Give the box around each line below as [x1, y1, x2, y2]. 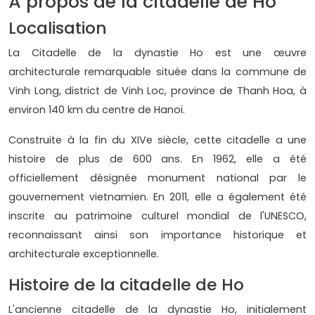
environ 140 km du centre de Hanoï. [8, 103, 188, 117]
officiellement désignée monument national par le [8, 171, 307, 186]
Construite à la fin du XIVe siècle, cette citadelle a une [8, 133, 307, 148]
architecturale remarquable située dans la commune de [8, 65, 307, 79]
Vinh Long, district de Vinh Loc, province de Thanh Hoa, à [8, 84, 307, 98]
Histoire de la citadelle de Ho [8, 273, 244, 297]
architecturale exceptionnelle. [8, 247, 159, 262]
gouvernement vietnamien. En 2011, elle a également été [8, 190, 307, 205]
